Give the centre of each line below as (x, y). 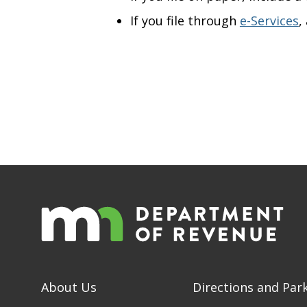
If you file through (185, 21)
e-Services (269, 21)
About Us (69, 287)
